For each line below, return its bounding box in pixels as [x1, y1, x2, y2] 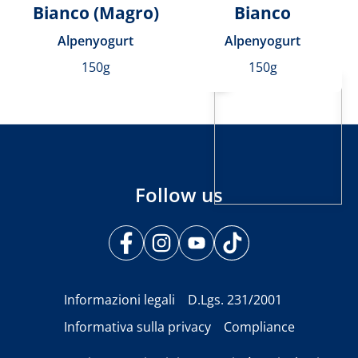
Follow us [135, 181, 223, 209]
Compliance [223, 318, 295, 336]
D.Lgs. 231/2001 [187, 291, 282, 309]
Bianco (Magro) [32, 2, 159, 25]
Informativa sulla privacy [63, 318, 211, 336]
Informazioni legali [63, 291, 175, 309]
